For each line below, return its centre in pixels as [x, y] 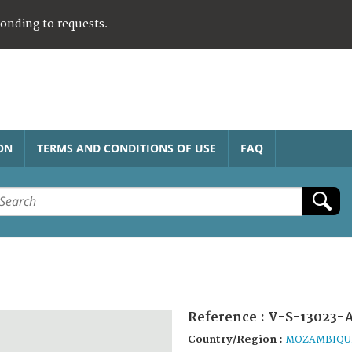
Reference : [226, 317]
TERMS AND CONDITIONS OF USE [126, 148]
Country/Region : [236, 339]
